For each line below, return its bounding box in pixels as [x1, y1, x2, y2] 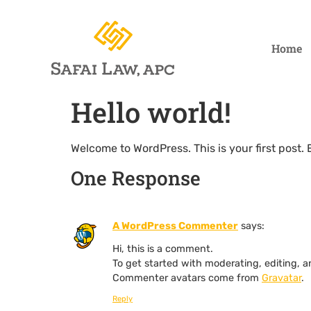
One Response [71, 165, 201, 192]
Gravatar [262, 271, 301, 284]
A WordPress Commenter [112, 220, 238, 233]
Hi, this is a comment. [112, 242, 213, 255]
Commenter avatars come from [112, 271, 262, 284]
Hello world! [71, 94, 231, 131]
